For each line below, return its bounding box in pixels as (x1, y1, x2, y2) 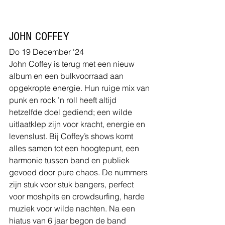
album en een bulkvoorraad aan (9, 70, 126, 81)
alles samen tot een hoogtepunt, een (9, 143, 141, 153)
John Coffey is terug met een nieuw (9, 58, 137, 69)
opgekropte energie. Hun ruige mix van (9, 82, 152, 93)
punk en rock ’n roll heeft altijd (9, 94, 119, 105)
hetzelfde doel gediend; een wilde (9, 106, 134, 117)
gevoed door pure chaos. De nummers (9, 167, 150, 177)
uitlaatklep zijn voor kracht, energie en (9, 119, 147, 129)
